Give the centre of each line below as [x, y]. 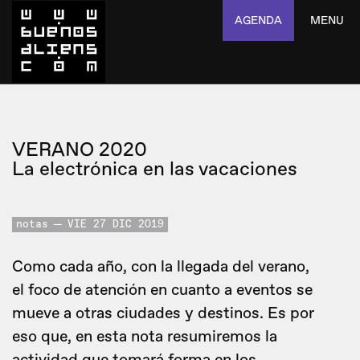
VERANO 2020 [80, 150]
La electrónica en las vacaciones [155, 169]
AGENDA [258, 20]
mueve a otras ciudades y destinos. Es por [163, 313]
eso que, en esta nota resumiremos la [145, 337]
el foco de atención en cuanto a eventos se [162, 290]
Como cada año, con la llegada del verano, [161, 267]
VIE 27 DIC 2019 [116, 225]
